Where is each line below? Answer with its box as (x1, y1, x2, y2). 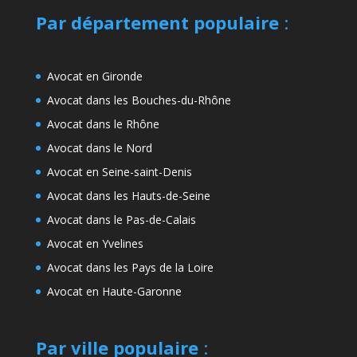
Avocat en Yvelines (46, 235, 143, 251)
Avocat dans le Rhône (46, 116, 159, 131)
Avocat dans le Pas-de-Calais (46, 211, 196, 227)
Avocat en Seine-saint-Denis (46, 163, 192, 179)
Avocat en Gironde (46, 68, 143, 84)
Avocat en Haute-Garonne (46, 283, 182, 299)
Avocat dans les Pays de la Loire (46, 259, 214, 275)
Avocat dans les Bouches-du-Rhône (46, 92, 231, 108)
